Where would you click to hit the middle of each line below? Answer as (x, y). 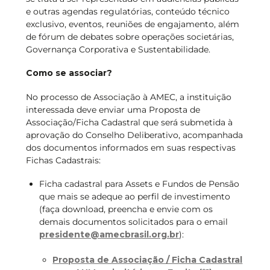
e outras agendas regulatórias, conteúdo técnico (127, 12)
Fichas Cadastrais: (63, 160)
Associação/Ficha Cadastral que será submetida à (129, 122)
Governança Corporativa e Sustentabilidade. (118, 50)
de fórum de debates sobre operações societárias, (130, 37)
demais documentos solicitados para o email (133, 221)
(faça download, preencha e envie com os (126, 209)
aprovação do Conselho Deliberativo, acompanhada (134, 135)
